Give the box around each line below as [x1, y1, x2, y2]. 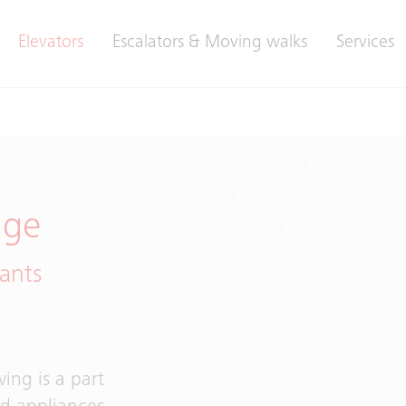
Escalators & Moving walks [112, 34, 307, 53]
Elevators [18, 34, 83, 53]
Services [336, 34, 394, 53]
